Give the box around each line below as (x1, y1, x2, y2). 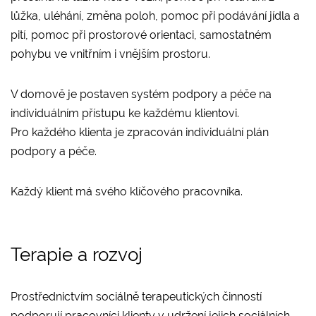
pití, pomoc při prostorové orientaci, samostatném (11, 28, 272, 42)
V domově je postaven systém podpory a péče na (11, 87, 272, 101)
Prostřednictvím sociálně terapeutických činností (11, 289, 262, 303)
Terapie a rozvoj (11, 243, 142, 265)
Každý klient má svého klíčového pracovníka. (11, 184, 243, 198)
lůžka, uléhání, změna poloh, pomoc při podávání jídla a (11, 8, 300, 23)
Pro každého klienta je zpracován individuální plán (11, 125, 269, 139)
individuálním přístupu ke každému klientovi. (11, 106, 242, 120)
